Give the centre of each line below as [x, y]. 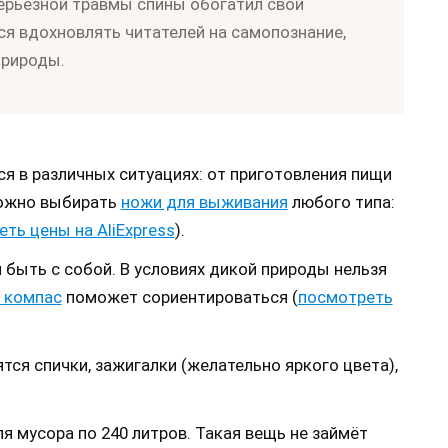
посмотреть [345, 297]
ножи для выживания [204, 201]
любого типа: [341, 201]
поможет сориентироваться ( [179, 297]
